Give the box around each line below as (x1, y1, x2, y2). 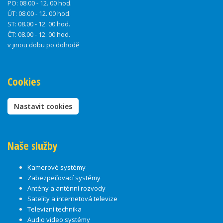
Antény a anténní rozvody (27, 184, 106, 193)
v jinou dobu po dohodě (7, 40, 79, 50)
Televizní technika (27, 205, 82, 214)
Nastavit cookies (14, 102, 72, 111)
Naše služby (7, 138, 58, 153)
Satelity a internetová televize (27, 194, 117, 204)
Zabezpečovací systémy (27, 173, 101, 183)
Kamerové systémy (27, 163, 86, 172)
